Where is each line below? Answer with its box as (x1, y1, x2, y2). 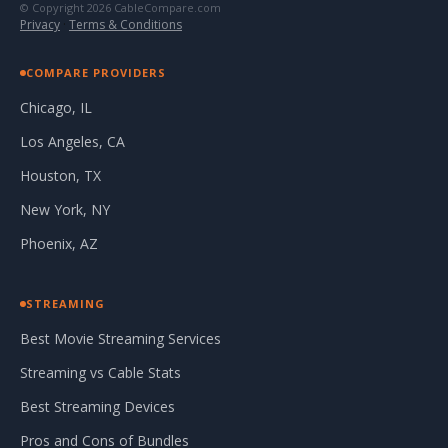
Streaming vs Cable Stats (20, 363, 181, 383)
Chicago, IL (20, 98, 92, 118)
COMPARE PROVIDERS (26, 65, 166, 81)
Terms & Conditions (69, 16, 182, 34)
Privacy (20, 16, 60, 34)
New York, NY (20, 200, 110, 220)
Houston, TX (20, 166, 101, 186)
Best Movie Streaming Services (20, 329, 221, 349)
